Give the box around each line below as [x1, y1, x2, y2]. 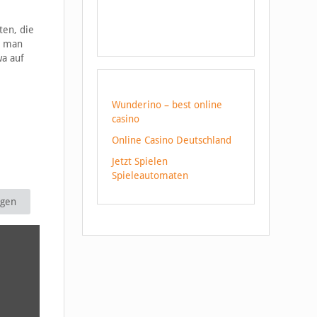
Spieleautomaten [112, 170, 188, 181]
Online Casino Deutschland [112, 134, 231, 146]
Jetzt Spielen [112, 156, 168, 167]
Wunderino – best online [112, 99, 222, 110]
